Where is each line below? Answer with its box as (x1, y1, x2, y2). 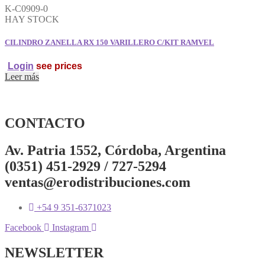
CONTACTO (5, 115, 85, 131)
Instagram (52, 222, 89, 233)
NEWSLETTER (5, 245, 104, 261)
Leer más (5, 71, 39, 82)
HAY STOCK (5, 14, 59, 25)
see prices (33, 60, 82, 71)
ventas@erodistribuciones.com (5, 174, 190, 190)
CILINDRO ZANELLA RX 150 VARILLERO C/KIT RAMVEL (5, 38, 214, 47)
